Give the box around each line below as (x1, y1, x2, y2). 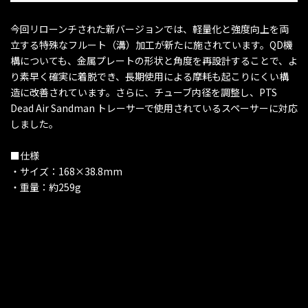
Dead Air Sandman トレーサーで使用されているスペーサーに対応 (10, 101, 298, 115)
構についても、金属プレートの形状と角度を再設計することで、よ (10, 54, 298, 68)
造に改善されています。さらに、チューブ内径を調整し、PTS (10, 85, 277, 100)
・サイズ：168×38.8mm (10, 164, 122, 179)
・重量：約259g (10, 180, 81, 195)
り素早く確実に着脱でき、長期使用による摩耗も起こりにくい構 (10, 69, 289, 84)
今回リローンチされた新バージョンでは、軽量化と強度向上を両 (10, 22, 289, 36)
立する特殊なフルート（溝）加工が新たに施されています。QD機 (10, 38, 293, 52)
